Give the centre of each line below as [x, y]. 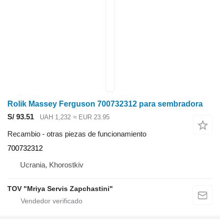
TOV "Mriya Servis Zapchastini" [60, 188]
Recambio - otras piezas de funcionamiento [77, 134]
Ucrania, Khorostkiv [52, 165]
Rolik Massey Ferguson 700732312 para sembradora [105, 104]
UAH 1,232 [55, 117]
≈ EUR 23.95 [91, 117]
